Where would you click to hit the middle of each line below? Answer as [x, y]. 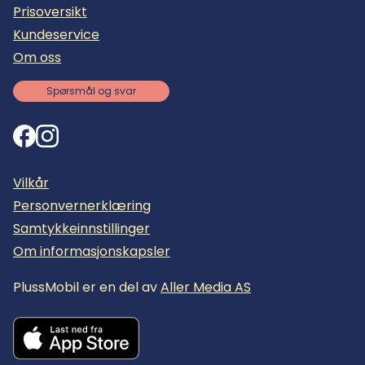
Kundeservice [56, 34]
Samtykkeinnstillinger [81, 229]
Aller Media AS [206, 288]
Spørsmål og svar [91, 91]
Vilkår [31, 183]
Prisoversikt [50, 11]
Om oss [37, 57]
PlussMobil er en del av [87, 288]
